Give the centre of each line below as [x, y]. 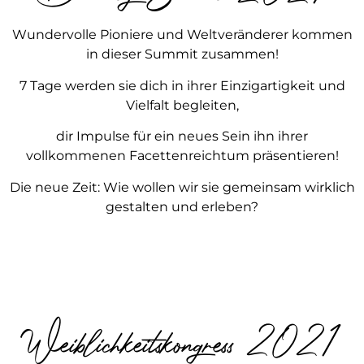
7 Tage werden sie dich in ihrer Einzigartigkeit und [182, 85]
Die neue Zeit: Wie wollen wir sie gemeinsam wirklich [182, 187]
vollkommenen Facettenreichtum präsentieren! [182, 156]
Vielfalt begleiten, [182, 105]
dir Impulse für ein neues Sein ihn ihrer [182, 136]
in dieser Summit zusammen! [182, 54]
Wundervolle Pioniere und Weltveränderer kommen [182, 35]
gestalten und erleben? [182, 206]
